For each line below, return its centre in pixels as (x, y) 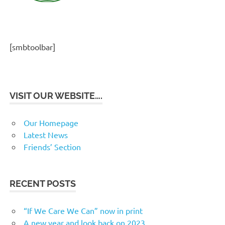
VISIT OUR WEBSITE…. (56, 96)
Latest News (46, 135)
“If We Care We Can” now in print (83, 211)
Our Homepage (51, 123)
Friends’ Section (52, 147)
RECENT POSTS (43, 184)
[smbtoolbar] (33, 47)
